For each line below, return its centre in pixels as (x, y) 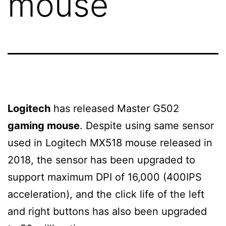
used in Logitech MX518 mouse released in (110, 143)
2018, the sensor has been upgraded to (101, 160)
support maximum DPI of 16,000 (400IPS (105, 177)
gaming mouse (44, 125)
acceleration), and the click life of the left (106, 194)
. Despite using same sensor (147, 125)
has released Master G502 (115, 108)
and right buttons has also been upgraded (107, 211)
